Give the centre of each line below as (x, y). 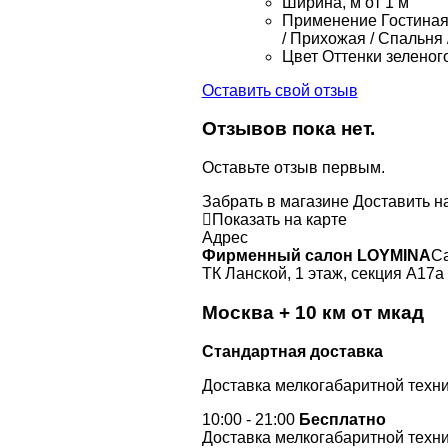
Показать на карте (279, 220)
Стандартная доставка (292, 351)
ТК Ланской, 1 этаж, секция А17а (322, 274)
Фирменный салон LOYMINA (316, 256)
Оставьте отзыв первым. (293, 168)
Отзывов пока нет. (288, 129)
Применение (329, 20)
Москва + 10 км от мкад (312, 312)
